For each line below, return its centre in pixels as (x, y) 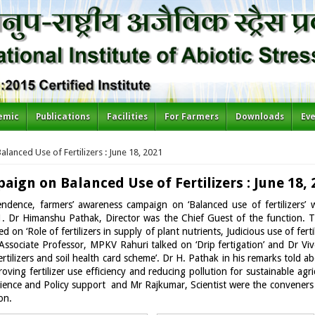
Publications (63, 116)
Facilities (128, 116)
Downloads (260, 116)
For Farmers (192, 116)
